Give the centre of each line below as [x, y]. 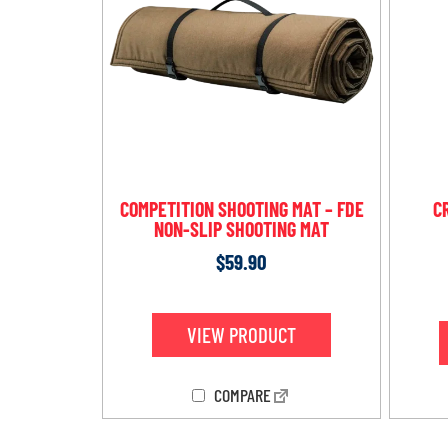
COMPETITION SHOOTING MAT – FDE [241, 209]
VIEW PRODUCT [241, 335]
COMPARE [240, 394]
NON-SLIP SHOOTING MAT [241, 229]
